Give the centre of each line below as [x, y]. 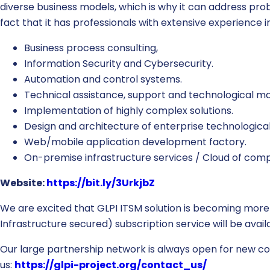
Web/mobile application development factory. [135, 142]
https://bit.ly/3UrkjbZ [101, 183]
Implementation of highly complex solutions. [129, 110]
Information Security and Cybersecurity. [119, 63]
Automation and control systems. [103, 79]
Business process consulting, [91, 48]
